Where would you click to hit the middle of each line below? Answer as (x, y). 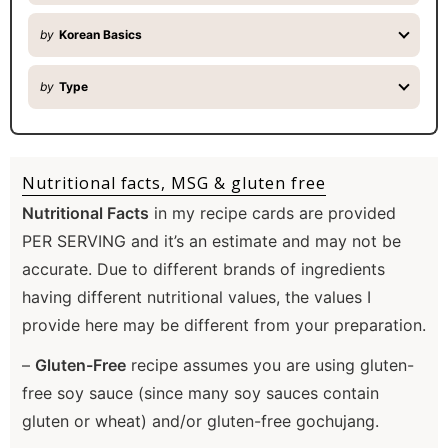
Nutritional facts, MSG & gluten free (174, 183)
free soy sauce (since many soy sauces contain (200, 393)
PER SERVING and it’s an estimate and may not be (211, 241)
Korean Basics (100, 35)
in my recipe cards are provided (272, 213)
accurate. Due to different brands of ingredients (203, 269)
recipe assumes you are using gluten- (270, 365)
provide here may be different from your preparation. (224, 325)
